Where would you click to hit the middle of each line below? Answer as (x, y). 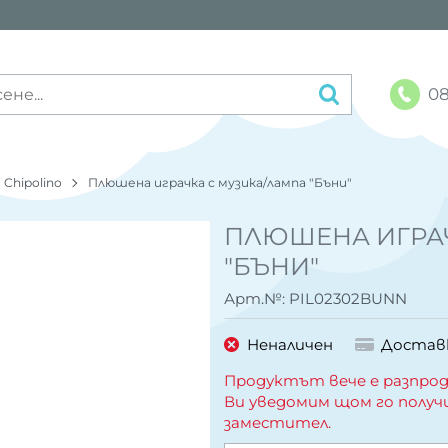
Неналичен (289, 344)
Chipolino (33, 182)
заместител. (277, 422)
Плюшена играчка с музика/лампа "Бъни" (220, 182)
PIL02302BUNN (348, 299)
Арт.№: (256, 299)
